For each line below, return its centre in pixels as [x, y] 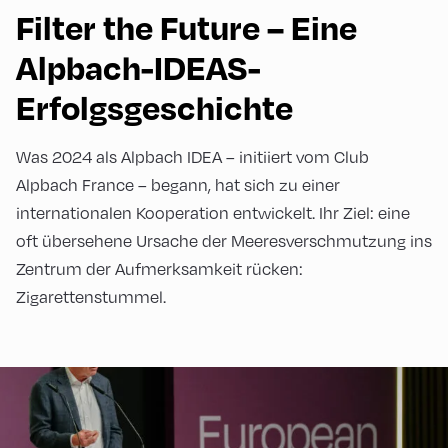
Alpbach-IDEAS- [138, 66]
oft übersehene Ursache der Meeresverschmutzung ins [224, 240]
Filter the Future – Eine [186, 26]
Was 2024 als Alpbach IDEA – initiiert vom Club [192, 156]
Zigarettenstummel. [91, 296]
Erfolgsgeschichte [154, 106]
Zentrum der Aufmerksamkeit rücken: [159, 268]
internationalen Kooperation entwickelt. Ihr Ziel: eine [213, 212]
